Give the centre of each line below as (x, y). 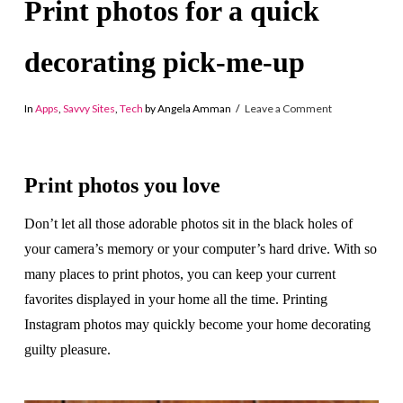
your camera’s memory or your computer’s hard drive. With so (200, 249)
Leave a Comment (288, 108)
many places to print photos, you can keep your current (179, 274)
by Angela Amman (187, 108)
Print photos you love (122, 186)
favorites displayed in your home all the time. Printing (175, 300)
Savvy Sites (89, 108)
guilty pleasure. (67, 350)
